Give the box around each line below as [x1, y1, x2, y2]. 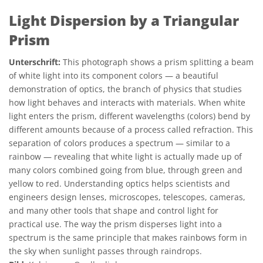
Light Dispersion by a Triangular [9, 11, 239, 30]
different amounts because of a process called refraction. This [9, 124, 253, 135]
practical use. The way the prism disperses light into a [9, 218, 222, 230]
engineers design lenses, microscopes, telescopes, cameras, [9, 191, 245, 203]
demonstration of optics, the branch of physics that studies [9, 83, 242, 95]
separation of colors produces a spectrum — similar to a [9, 137, 230, 149]
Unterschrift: [9, 56, 60, 68]
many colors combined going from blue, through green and [9, 164, 242, 176]
